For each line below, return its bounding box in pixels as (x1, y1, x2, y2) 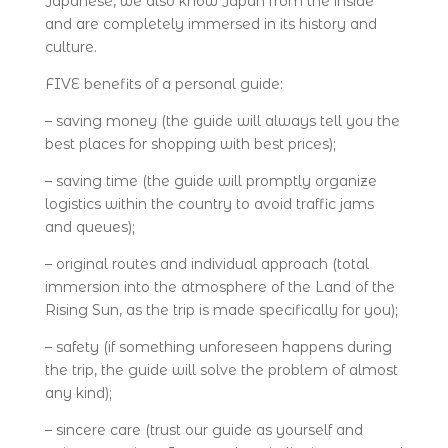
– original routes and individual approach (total (44, 255, 369, 273)
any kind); (44, 384, 112, 402)
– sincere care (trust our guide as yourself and (44, 421, 363, 439)
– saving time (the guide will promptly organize (44, 172, 377, 190)
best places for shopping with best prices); (44, 135, 336, 153)
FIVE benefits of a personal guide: (44, 75, 283, 93)
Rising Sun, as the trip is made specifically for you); (44, 301, 398, 319)
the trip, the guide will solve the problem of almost (44, 361, 398, 379)
